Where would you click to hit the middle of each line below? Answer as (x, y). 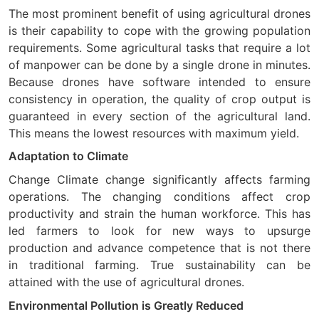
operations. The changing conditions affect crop (159, 197)
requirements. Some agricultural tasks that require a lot (159, 47)
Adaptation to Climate (68, 156)
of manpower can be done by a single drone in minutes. (159, 64)
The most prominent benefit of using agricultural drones (159, 13)
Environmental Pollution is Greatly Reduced (126, 305)
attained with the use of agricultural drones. (126, 282)
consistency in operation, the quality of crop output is (159, 99)
